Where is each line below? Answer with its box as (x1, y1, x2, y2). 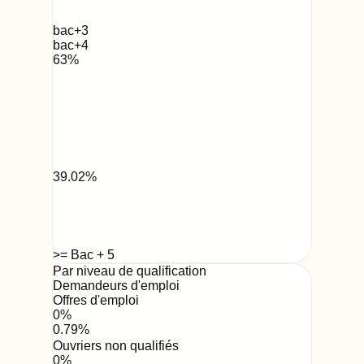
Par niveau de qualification (53, 263, 206, 278)
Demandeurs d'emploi (53, 278, 180, 292)
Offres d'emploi (53, 292, 139, 307)
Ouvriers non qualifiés (53, 338, 179, 353)
